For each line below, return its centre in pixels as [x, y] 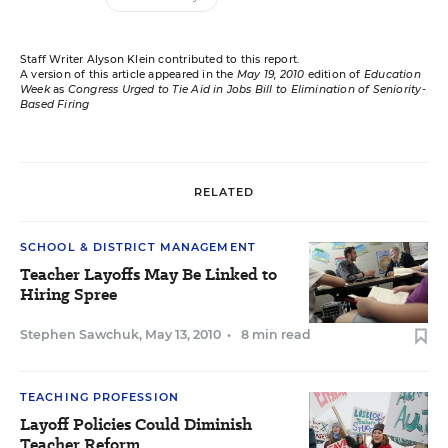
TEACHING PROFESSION [99, 397]
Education [392, 74]
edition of [334, 74]
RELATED [224, 191]
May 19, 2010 [270, 74]
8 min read [276, 334]
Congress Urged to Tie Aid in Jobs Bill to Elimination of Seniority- [246, 89]
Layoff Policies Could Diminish [136, 424]
